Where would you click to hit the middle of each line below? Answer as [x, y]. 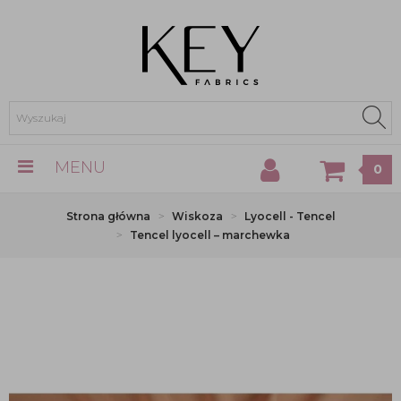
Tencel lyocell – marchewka [209, 235]
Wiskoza [197, 216]
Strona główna [108, 216]
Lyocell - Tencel [290, 216]
